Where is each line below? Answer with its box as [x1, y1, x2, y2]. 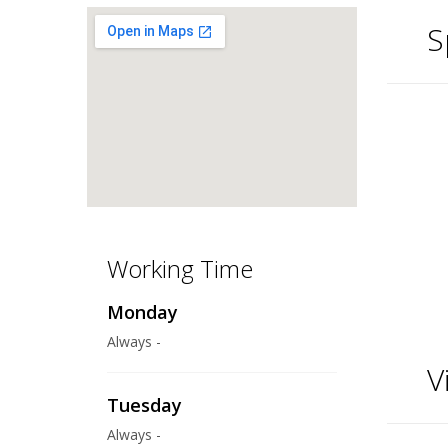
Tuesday [107, 393, 182, 417]
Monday [107, 300, 178, 324]
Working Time [107, 252, 253, 285]
